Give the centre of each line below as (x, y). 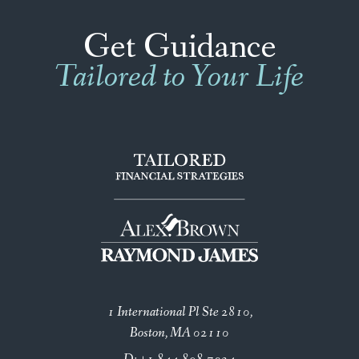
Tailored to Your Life (179, 77)
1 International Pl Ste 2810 (178, 312)
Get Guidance (179, 47)
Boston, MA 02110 (179, 333)
